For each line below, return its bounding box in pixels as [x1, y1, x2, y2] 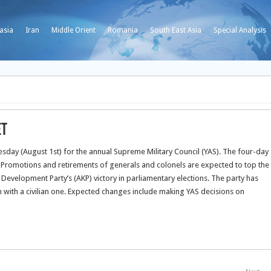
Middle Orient [51, 26, 96, 34]
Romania [108, 26, 138, 34]
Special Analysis [214, 26, 266, 34]
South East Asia [150, 26, 201, 34]
